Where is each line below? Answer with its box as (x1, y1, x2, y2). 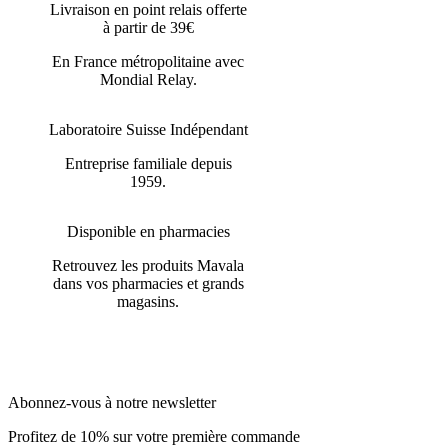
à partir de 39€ (102, 19, 194, 37)
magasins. (117, 293, 179, 311)
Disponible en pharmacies (66, 223, 230, 241)
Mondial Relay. (99, 71, 197, 89)
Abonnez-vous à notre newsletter (8, 394, 216, 412)
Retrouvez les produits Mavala (52, 257, 244, 275)
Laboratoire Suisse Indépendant (48, 121, 248, 139)
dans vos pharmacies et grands (52, 275, 244, 293)
